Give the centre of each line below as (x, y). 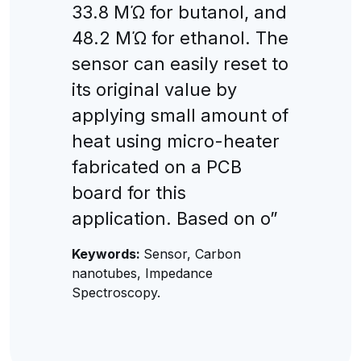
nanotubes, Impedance (142, 273)
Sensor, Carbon (192, 253)
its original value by (154, 89)
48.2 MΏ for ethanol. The (180, 37)
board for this (129, 192)
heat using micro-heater (175, 141)
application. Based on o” (174, 218)
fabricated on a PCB (156, 166)
